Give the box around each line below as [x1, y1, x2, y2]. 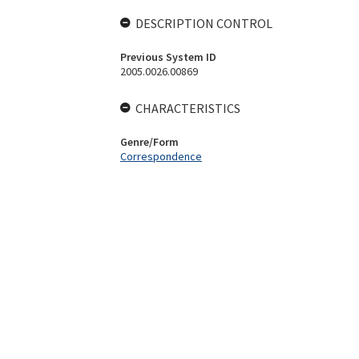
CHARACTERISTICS [135, 100, 240, 116]
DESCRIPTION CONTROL [135, 15, 272, 31]
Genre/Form [119, 135, 179, 149]
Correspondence [119, 149, 202, 163]
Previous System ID [119, 50, 216, 64]
